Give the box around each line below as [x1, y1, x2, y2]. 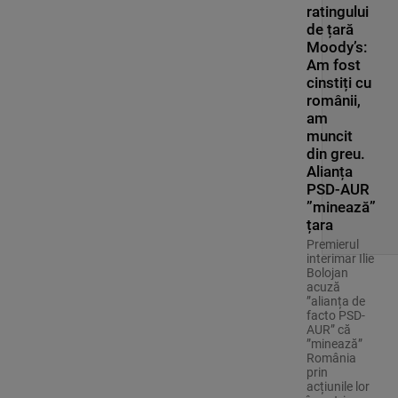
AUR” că [306, 322, 351, 338]
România [306, 351, 356, 366]
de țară [306, 20, 354, 39]
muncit [306, 127, 353, 146]
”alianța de [306, 294, 365, 309]
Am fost [306, 56, 361, 75]
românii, [306, 92, 361, 110]
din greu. [306, 145, 365, 163]
